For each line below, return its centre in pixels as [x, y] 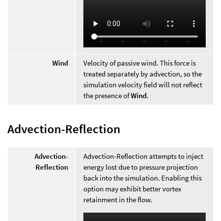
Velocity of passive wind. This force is [140, 63]
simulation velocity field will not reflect [143, 84]
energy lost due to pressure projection [141, 167]
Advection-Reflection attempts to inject [143, 156]
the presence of [107, 95]
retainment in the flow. [118, 200]
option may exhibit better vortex [132, 189]
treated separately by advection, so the [143, 74]
